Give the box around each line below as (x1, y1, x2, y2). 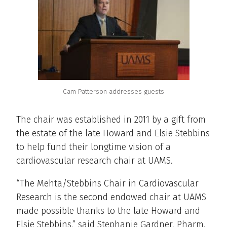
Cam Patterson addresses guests (63, 87, 164, 96)
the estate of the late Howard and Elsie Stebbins (16, 128, 210, 139)
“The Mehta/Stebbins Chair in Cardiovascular (16, 178, 199, 190)
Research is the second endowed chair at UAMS (16, 192, 206, 203)
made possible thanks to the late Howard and (16, 205, 200, 217)
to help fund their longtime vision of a (16, 141, 171, 153)
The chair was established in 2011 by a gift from (16, 114, 206, 126)
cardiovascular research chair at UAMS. (16, 155, 173, 167)
